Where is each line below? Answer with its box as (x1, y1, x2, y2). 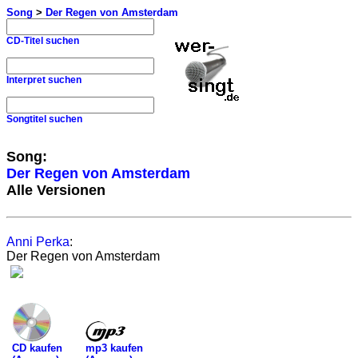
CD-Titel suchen (6, 35, 79, 46)
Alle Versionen (6, 182, 105, 198)
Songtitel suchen (6, 113, 82, 125)
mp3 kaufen (86, 341, 143, 354)
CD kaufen (12, 342, 62, 354)
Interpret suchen (6, 74, 82, 86)
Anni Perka (6, 235, 70, 249)
